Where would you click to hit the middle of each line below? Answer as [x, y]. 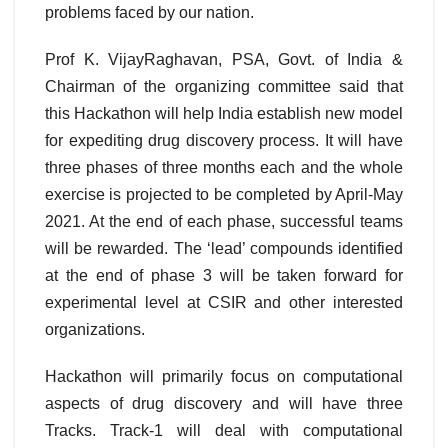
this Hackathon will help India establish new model [224, 114]
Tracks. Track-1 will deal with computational [224, 431]
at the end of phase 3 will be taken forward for [224, 276]
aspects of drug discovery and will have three [224, 404]
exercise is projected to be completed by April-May [224, 195]
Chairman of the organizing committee [188, 87]
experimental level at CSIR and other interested [224, 303]
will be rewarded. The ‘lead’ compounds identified [224, 249]
